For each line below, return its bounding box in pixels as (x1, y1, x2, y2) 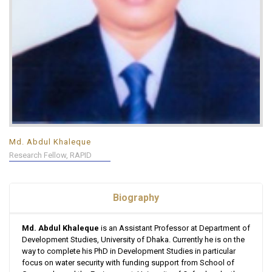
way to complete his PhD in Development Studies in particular (22, 246, 236, 256)
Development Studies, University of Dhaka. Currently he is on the (22, 235, 245, 245)
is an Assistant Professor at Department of (99, 223, 250, 233)
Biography (113, 192, 159, 204)
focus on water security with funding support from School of (22, 258, 234, 268)
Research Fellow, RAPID (9, 151, 92, 160)
